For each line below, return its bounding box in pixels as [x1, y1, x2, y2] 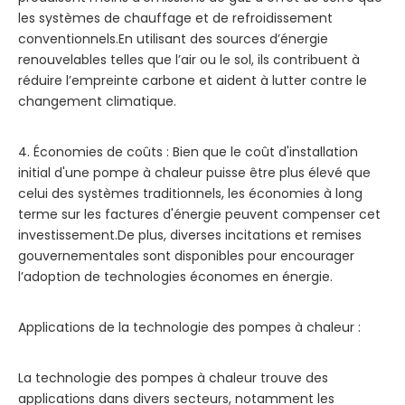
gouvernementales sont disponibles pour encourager [18, 247, 354, 266]
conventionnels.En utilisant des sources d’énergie [18, 30, 328, 49]
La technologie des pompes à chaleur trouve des [18, 369, 328, 388]
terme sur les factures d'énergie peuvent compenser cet [18, 205, 381, 224]
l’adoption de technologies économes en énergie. [18, 268, 333, 287]
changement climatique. [18, 92, 176, 111]
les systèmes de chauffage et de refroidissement [18, 9, 333, 28]
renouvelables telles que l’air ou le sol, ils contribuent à [18, 51, 360, 70]
